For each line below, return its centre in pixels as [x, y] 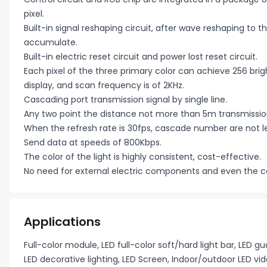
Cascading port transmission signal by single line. [125, 100]
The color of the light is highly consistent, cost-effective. [142, 157]
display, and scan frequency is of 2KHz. [104, 85]
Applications [62, 222]
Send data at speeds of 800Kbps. [93, 142]
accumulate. [51, 42]
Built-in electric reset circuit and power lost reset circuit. [141, 57]
